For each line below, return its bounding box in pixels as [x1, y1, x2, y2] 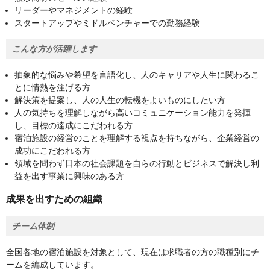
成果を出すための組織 [6, 194, 102, 205]
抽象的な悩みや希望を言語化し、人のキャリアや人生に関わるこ [14, 70, 259, 80]
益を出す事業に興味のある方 [14, 171, 124, 181]
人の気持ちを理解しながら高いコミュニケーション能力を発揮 [14, 108, 251, 118]
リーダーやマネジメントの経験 [14, 5, 133, 16]
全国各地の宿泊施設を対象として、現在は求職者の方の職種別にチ [6, 247, 259, 257]
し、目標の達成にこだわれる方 [14, 121, 133, 131]
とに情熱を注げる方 [14, 83, 90, 93]
